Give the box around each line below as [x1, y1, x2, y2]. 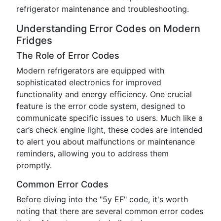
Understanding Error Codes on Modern [16, 23, 200, 35]
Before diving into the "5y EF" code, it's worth [16, 194, 188, 204]
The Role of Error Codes [16, 50, 119, 61]
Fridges [16, 35, 52, 46]
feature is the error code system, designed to [16, 101, 185, 111]
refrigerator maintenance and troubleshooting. [16, 4, 189, 14]
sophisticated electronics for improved [16, 77, 161, 87]
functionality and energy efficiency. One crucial [16, 89, 192, 99]
